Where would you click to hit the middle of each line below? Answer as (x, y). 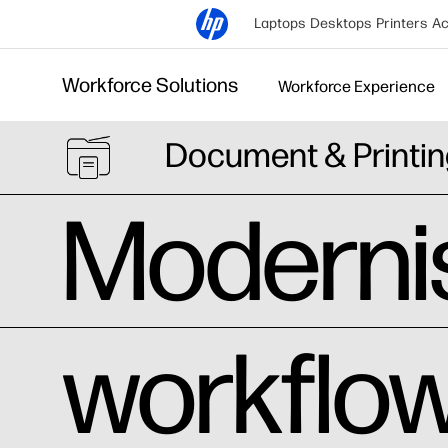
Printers (402, 23)
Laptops (280, 23)
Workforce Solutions (150, 84)
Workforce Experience (356, 86)
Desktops (341, 23)
